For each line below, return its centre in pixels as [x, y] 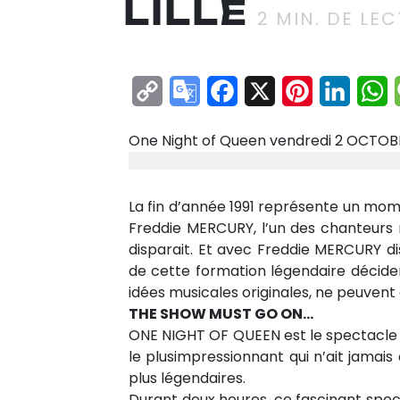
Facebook [282, 91]
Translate [244, 121]
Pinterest [355, 91]
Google [232, 91]
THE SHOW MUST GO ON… [221, 313]
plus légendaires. [187, 378]
